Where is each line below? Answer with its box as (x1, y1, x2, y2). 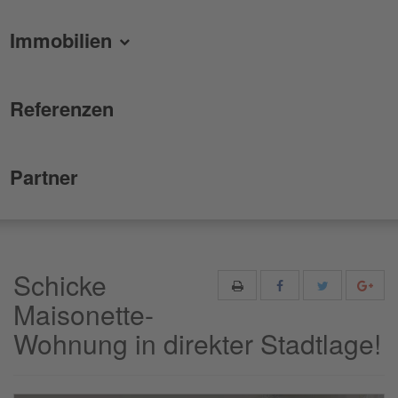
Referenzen (10, 94, 114, 123)
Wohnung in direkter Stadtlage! (13, 323, 381, 362)
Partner (10, 163, 78, 191)
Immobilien (10, 26, 117, 54)
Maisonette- (13, 294, 154, 333)
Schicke (13, 265, 107, 304)
